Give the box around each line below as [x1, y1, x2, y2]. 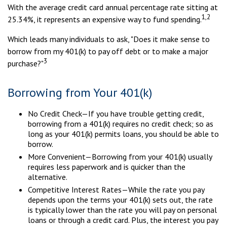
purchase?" [8, 58, 44, 68]
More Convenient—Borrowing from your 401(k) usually [28, 152, 212, 162]
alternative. [28, 172, 67, 182]
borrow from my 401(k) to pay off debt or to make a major [8, 46, 208, 56]
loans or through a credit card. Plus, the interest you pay [28, 215, 218, 225]
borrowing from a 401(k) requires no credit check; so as [28, 119, 213, 129]
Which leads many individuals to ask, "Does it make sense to [8, 34, 210, 44]
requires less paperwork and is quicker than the [28, 162, 185, 172]
